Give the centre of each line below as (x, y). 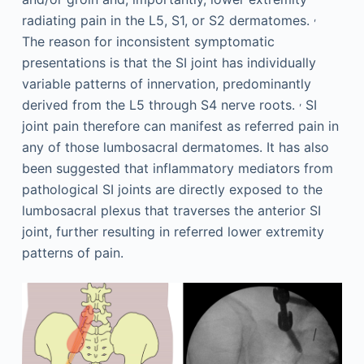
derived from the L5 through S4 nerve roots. (160, 105)
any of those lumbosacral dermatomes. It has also (175, 147)
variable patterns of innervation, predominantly (166, 84)
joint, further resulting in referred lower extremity (173, 232)
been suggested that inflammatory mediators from (177, 169)
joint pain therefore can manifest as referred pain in (180, 126)
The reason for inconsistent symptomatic (148, 42)
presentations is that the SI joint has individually (169, 63)
